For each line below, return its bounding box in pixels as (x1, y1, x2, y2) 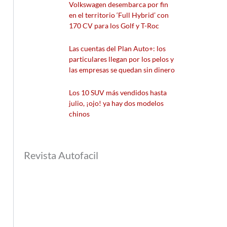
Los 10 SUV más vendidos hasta (69, 88, 167, 97)
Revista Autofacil (24, 148, 99, 161)
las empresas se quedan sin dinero (69, 65, 175, 74)
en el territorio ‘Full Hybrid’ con (69, 10, 169, 19)
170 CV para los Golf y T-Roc (69, 21, 160, 30)
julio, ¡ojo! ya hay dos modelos (69, 98, 164, 107)
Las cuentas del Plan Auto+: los (69, 44, 166, 53)
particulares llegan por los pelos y (69, 54, 174, 63)
